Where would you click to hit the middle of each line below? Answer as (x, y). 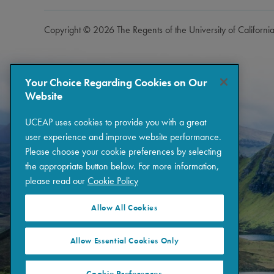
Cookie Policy (113, 181)
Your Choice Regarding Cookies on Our (116, 83)
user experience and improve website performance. (123, 137)
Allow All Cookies (124, 208)
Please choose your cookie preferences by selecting (123, 152)
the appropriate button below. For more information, (122, 166)
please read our (56, 181)
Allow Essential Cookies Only (124, 240)
